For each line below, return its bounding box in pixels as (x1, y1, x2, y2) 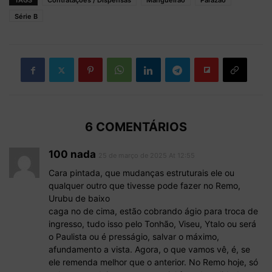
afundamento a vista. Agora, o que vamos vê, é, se (49, 244, 250, 255)
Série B (15, 12, 38, 21)
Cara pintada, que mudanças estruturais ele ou (49, 168, 234, 178)
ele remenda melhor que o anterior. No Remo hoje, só (49, 257, 258, 268)
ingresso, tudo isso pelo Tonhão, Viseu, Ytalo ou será (49, 219, 256, 229)
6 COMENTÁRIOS (85, 120, 187, 135)
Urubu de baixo (49, 193, 110, 204)
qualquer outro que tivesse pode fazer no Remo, (49, 180, 240, 191)
